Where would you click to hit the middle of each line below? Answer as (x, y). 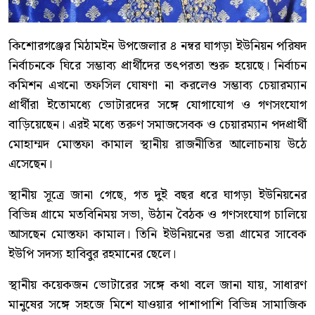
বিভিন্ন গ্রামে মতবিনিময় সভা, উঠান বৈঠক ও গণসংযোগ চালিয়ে (157, 215)
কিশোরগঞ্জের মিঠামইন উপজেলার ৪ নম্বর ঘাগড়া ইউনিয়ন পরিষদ (157, 46)
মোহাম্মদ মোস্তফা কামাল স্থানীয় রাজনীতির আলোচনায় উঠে (157, 145)
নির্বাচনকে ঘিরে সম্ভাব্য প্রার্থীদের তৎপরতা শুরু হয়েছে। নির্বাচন (157, 66)
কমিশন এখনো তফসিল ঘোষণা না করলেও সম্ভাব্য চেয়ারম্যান (157, 86)
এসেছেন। (30, 165)
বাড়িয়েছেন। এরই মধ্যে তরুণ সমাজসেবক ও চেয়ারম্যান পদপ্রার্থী (157, 125)
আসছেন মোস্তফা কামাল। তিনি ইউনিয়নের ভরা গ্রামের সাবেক (157, 235)
